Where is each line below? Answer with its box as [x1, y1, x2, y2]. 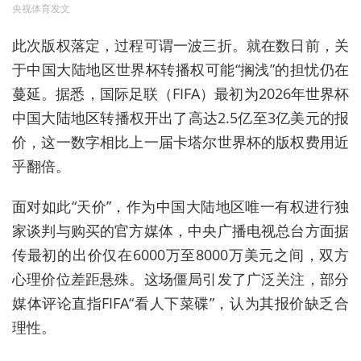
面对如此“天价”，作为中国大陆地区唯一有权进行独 [12, 197, 349, 217]
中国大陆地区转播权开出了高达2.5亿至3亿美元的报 [12, 108, 349, 128]
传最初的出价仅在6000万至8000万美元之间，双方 [12, 245, 349, 265]
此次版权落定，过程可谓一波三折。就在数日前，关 [12, 35, 349, 56]
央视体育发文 [12, 2, 70, 16]
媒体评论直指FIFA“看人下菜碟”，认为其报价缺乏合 [12, 293, 349, 313]
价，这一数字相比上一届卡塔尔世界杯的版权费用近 [12, 132, 349, 152]
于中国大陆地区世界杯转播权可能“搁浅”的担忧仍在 [12, 60, 349, 80]
